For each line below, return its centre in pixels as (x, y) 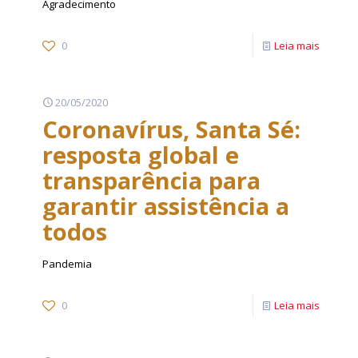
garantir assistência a (166, 206)
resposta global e (141, 155)
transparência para (151, 180)
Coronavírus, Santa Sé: (171, 129)
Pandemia (67, 264)
